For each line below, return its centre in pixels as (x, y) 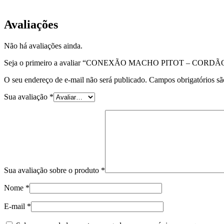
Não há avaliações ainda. (43, 46)
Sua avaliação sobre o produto (52, 170)
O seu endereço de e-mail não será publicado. (75, 80)
